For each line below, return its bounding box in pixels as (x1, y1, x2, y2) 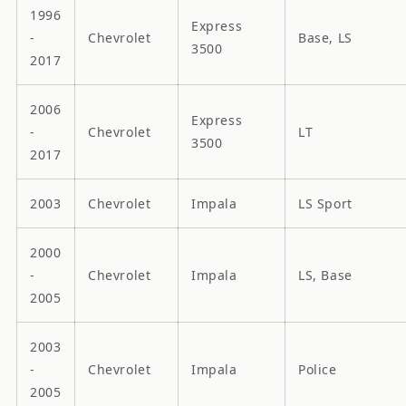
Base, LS (298, 28, 353, 46)
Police (298, 360, 337, 378)
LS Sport (298, 194, 353, 212)
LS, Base (298, 266, 353, 284)
